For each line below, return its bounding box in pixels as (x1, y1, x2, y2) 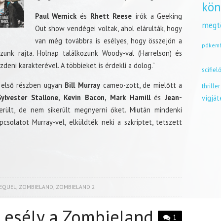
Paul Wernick (35, 11, 77, 21)
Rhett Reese (86, 11, 132, 21)
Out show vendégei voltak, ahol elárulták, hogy (35, 23, 183, 33)
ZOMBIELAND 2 (55, 183, 95, 190)
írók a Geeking (132, 11, 183, 21)
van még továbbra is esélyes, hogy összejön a (35, 36, 183, 45)
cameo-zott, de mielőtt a (100, 80, 183, 90)
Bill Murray (62, 80, 100, 90)
